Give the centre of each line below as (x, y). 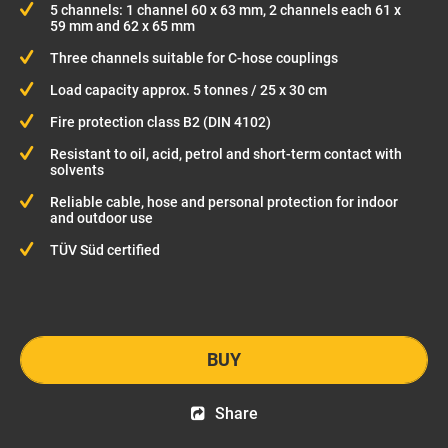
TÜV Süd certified (105, 250)
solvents (77, 170)
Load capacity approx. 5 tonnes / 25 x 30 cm (188, 90)
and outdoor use (101, 218)
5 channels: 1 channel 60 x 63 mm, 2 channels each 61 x (225, 10)
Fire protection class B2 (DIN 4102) (160, 122)
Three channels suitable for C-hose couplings (194, 58)
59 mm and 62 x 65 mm (122, 26)
